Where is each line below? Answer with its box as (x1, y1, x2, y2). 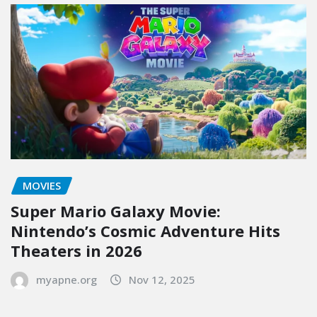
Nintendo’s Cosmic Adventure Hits (11, 220, 280, 242)
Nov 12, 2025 (129, 272, 195, 287)
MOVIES (23, 178, 61, 192)
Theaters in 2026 (11, 240, 142, 262)
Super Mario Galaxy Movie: (11, 200, 221, 222)
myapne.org (36, 272, 97, 287)
